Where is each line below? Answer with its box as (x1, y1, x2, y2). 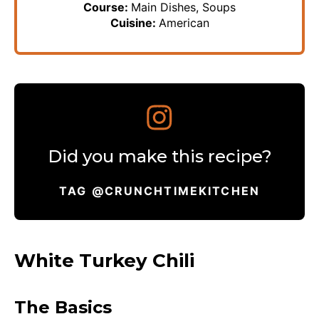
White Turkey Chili (14, 249, 194, 272)
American (158, 15, 209, 30)
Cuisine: (110, 15, 159, 30)
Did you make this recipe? (47, 145, 272, 167)
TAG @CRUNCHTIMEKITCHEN (59, 183, 260, 198)
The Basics (14, 296, 112, 318)
